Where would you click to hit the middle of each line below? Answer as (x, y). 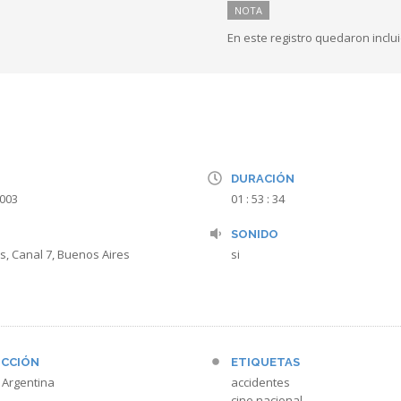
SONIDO (255, 234)
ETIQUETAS (265, 362)
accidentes (260, 382)
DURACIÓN (263, 179)
